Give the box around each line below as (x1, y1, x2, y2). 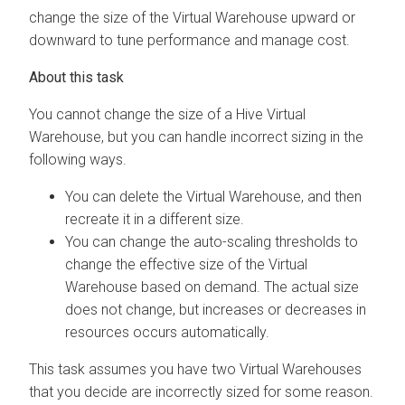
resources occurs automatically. (65, 323, 269, 341)
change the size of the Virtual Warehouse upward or (29, 8, 355, 26)
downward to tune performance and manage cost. (29, 31, 350, 49)
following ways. (29, 150, 127, 168)
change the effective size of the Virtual (65, 255, 307, 273)
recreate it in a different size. (65, 210, 244, 228)
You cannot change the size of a (29, 105, 236, 123)
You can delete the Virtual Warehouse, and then (65, 187, 362, 205)
